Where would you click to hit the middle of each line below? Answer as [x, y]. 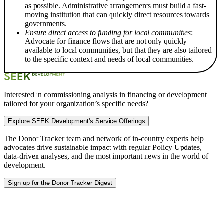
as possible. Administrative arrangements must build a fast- [115, 6]
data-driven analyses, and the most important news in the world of [106, 156]
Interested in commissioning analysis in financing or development [105, 95]
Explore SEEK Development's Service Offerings [76, 121]
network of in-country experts [143, 139]
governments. [46, 24]
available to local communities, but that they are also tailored [118, 50]
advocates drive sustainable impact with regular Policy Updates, [103, 147]
